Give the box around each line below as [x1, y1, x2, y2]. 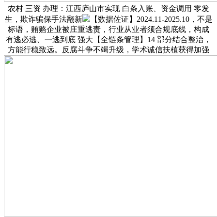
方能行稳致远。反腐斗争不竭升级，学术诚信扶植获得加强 [8, 45, 209, 54]
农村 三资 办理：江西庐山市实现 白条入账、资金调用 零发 [8, 4, 209, 13]
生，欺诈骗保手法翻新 [4, 15, 82, 23]
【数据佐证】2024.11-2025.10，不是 [90, 15, 213, 23]
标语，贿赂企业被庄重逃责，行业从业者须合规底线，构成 [8, 25, 209, 33]
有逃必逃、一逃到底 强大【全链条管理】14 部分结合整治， [6, 35, 211, 44]
